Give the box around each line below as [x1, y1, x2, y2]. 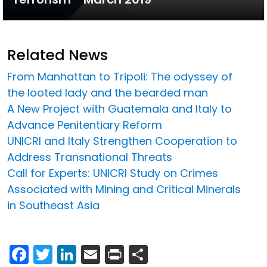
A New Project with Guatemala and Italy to [7, 101, 232, 116]
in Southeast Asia [7, 197, 100, 213]
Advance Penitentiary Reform [7, 117, 162, 132]
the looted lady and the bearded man [7, 85, 208, 100]
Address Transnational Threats [7, 149, 172, 164]
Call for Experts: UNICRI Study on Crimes [7, 165, 218, 181]
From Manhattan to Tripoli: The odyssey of [7, 69, 232, 84]
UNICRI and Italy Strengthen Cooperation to [7, 133, 237, 148]
